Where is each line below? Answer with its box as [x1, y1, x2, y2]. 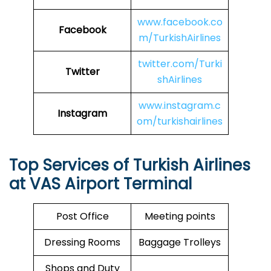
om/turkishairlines [137, 114, 223, 129]
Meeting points [144, 209, 215, 224]
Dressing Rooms [44, 235, 120, 250]
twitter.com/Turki [137, 57, 222, 71]
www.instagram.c [139, 99, 221, 113]
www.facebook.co [137, 15, 223, 30]
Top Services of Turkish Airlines [9, 154, 250, 177]
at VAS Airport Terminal [9, 173, 192, 195]
